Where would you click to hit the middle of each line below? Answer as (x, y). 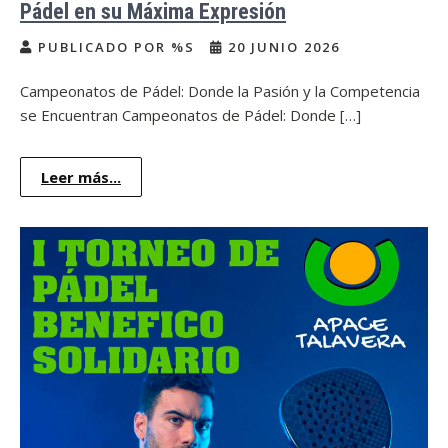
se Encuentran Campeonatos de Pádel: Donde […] (190, 115)
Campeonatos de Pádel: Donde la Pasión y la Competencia (220, 91)
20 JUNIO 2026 (281, 47)
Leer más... (81, 177)
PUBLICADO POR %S (116, 47)
